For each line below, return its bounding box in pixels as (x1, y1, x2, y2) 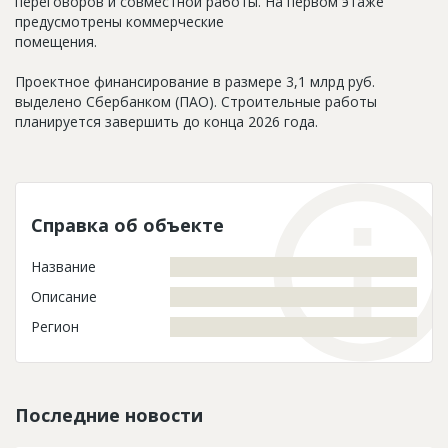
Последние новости (15, 402, 203, 427)
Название (31, 256, 96, 276)
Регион (31, 316, 79, 336)
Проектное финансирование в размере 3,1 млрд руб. (15, 71, 375, 91)
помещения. (15, 31, 97, 51)
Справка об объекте (31, 212, 224, 237)
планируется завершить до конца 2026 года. (15, 111, 318, 131)
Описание (31, 286, 97, 306)
